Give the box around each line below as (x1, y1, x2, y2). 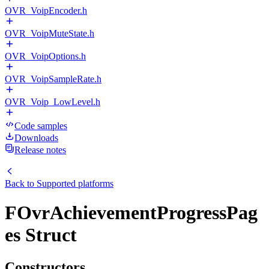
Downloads (14, 133, 58, 143)
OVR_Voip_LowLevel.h (5, 97, 100, 107)
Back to (5, 178, 37, 189)
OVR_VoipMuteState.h (5, 28, 94, 38)
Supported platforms (37, 178, 113, 189)
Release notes (14, 145, 66, 155)
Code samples (14, 121, 67, 131)
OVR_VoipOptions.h (5, 51, 86, 61)
